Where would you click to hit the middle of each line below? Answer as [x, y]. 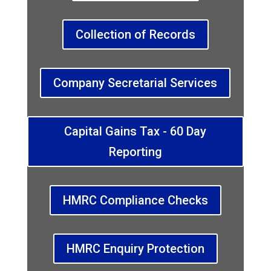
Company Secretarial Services [135, 83]
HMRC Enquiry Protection [135, 249]
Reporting [135, 152]
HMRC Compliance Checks [135, 201]
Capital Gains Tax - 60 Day [135, 132]
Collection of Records [135, 35]
